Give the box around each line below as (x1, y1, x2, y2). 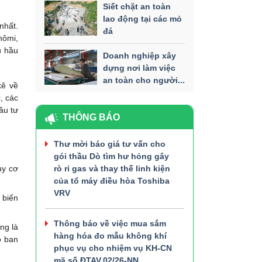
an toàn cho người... (103, 75, 185, 85)
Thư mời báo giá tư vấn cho (54, 139, 166, 149)
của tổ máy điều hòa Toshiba (54, 175, 170, 185)
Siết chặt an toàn (103, 1, 171, 11)
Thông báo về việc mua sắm (54, 218, 166, 228)
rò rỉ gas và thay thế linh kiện (54, 163, 170, 173)
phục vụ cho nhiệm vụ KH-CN (54, 243, 172, 253)
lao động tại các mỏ (103, 13, 182, 23)
